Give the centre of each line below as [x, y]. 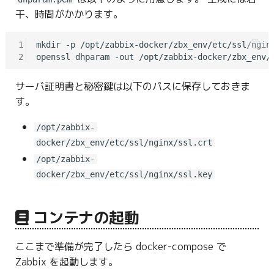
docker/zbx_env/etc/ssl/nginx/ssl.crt [124, 143]
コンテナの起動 [86, 218]
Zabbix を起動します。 [66, 262]
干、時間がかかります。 [69, 14]
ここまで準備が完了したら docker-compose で [120, 247]
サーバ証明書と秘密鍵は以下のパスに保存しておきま [132, 87]
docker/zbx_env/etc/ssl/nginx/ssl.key [124, 174]
